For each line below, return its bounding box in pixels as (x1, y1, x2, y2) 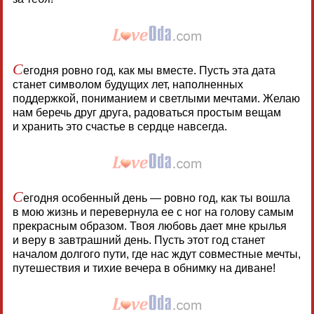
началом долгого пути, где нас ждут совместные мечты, (12, 248, 301, 261)
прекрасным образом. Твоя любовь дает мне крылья (12, 220, 287, 233)
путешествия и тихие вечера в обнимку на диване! (12, 262, 275, 275)
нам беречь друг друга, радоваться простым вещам (12, 107, 281, 119)
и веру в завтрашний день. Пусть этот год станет (12, 234, 265, 247)
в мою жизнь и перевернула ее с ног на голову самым (12, 206, 294, 219)
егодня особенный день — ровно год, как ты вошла (22, 192, 290, 205)
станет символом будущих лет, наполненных (12, 78, 243, 91)
